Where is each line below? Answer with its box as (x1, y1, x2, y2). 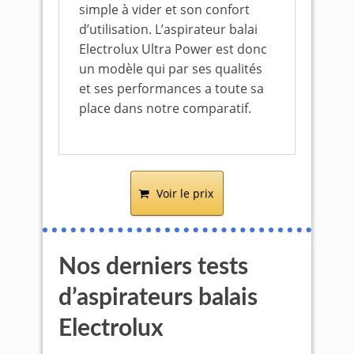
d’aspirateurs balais (58, 286, 258, 310)
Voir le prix (156, 186, 213, 201)
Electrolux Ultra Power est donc (79, 40, 267, 58)
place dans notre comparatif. (79, 100, 251, 117)
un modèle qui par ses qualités (79, 60, 262, 77)
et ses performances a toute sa (79, 80, 264, 97)
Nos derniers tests (58, 255, 248, 279)
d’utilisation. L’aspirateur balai (79, 21, 258, 38)
